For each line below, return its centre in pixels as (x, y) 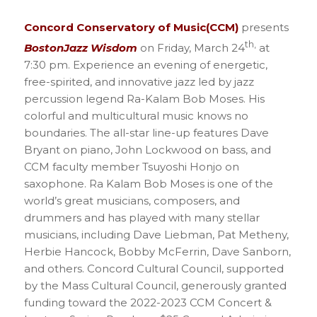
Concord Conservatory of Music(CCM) (132, 27)
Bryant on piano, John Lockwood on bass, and (147, 149)
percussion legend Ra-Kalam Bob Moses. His (144, 98)
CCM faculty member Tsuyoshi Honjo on (131, 166)
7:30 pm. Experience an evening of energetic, (145, 64)
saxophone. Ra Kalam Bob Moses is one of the (148, 183)
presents (265, 27)
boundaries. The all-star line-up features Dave (146, 132)
